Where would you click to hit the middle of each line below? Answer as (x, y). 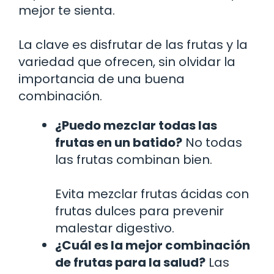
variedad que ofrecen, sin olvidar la (127, 61)
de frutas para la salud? (130, 262)
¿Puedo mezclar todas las (136, 125)
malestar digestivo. (115, 228)
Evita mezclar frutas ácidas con (152, 194)
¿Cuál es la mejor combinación (153, 245)
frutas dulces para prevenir (139, 211)
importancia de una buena (102, 79)
